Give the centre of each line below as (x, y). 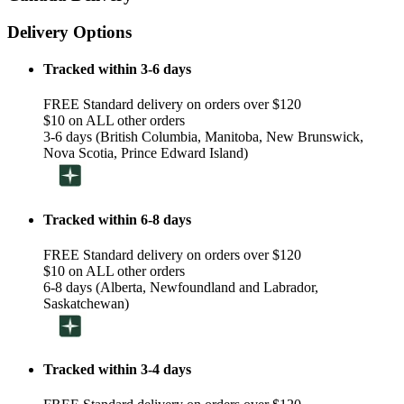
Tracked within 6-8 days (117, 219)
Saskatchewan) (86, 303)
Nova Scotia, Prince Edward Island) (146, 153)
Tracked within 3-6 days (117, 69)
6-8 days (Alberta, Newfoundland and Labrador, (181, 287)
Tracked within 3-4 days (117, 370)
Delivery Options (69, 32)
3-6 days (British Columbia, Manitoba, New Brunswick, (203, 137)
